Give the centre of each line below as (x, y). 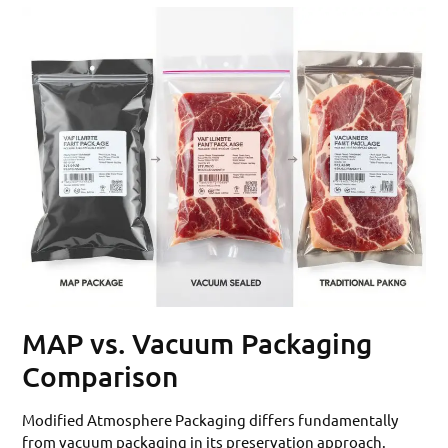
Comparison (100, 375)
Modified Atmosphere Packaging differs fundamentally (210, 419)
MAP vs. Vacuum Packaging (197, 342)
